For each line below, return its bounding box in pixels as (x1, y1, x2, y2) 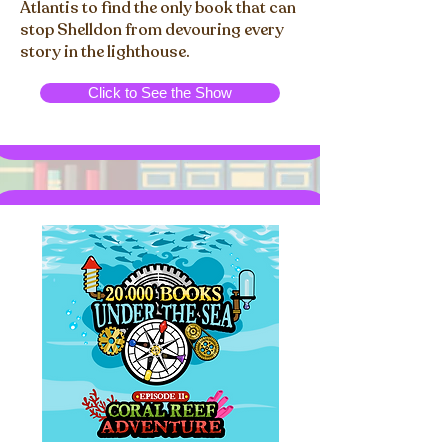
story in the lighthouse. (20, 41, 190, 63)
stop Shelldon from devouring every (20, 19, 284, 41)
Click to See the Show (88, 84, 232, 101)
